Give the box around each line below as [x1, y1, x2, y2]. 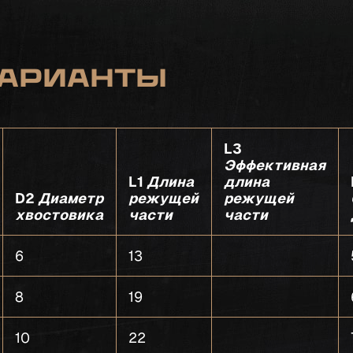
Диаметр [38, 190, 104, 206]
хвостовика [15, 206, 104, 223]
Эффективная [224, 157, 326, 173]
